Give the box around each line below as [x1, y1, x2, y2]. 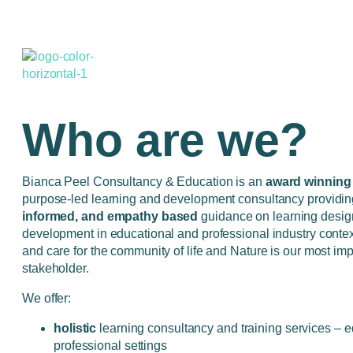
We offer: [22, 292, 72, 305]
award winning [265, 175, 351, 188]
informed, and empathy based [22, 210, 199, 223]
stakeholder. [22, 262, 92, 275]
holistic [54, 321, 100, 335]
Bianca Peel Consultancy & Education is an [22, 175, 266, 188]
